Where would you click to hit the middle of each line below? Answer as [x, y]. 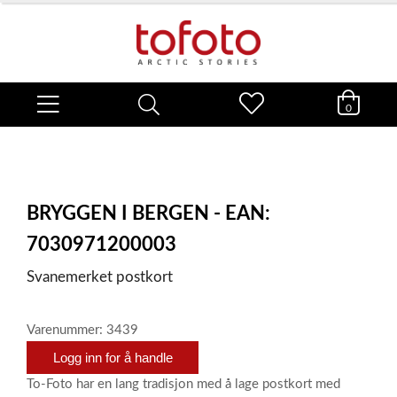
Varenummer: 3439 [82, 330]
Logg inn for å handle [113, 358]
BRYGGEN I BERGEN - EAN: [148, 214]
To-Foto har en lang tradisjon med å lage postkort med [183, 384]
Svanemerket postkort [100, 277]
